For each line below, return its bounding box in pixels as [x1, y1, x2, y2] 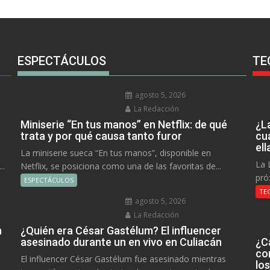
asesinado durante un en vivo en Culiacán [20, 236, 222, 249]
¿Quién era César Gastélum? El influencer [20, 224, 221, 237]
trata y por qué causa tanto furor [20, 130, 182, 143]
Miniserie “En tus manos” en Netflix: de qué [20, 118, 227, 131]
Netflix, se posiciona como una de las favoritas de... [20, 160, 221, 172]
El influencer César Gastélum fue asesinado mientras [20, 253, 226, 265]
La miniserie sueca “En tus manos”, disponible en [20, 147, 211, 159]
